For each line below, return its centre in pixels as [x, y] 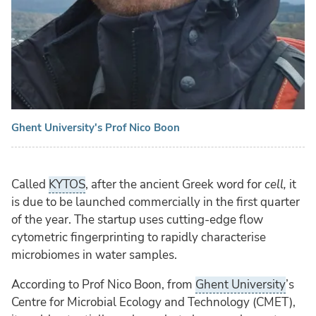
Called [30, 184]
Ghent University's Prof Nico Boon [96, 127]
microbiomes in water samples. [94, 255]
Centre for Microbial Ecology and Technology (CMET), [153, 302]
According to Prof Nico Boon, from [103, 284]
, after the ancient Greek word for [175, 184]
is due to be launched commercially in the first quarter [156, 202]
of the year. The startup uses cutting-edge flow [137, 219]
